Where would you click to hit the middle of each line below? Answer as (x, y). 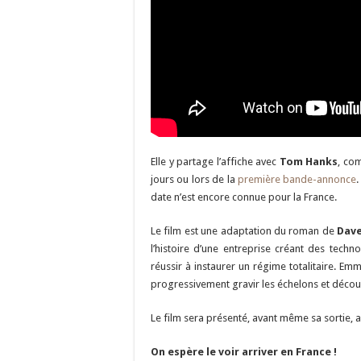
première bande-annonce (297, 180)
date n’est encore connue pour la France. (244, 197)
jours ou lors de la (194, 180)
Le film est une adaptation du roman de (244, 231)
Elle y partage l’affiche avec (215, 162)
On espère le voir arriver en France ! (244, 352)
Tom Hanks (309, 162)
